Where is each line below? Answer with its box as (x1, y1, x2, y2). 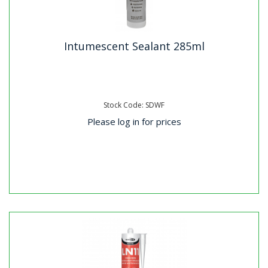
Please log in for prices (87, 115, 181, 127)
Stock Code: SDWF (103, 100, 165, 110)
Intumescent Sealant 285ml (63, 38, 205, 53)
